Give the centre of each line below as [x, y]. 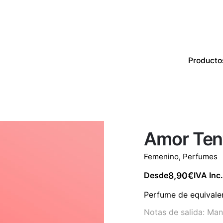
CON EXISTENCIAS [176, 118]
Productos [161, 93]
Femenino [161, 156]
